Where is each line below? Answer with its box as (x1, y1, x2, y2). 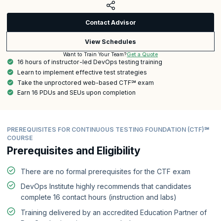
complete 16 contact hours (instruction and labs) (21, 193, 177, 202)
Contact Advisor (85, 19, 136, 27)
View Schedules (85, 37, 136, 45)
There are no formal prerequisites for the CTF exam (21, 167, 190, 176)
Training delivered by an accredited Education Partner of (21, 208, 207, 217)
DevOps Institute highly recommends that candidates (21, 182, 191, 191)
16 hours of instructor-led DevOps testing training (17, 58, 162, 66)
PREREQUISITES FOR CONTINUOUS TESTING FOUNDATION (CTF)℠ (7, 125, 209, 133)
